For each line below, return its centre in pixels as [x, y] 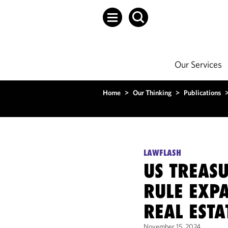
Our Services [198, 64]
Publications [202, 93]
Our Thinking [152, 93]
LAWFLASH [163, 153]
